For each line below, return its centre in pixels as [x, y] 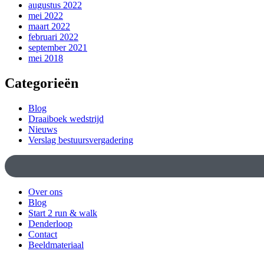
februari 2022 [53, 37]
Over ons [45, 192]
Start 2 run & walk [63, 213]
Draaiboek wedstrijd [66, 119]
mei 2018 [46, 58]
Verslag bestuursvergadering [81, 140]
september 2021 [58, 48]
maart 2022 [49, 27]
